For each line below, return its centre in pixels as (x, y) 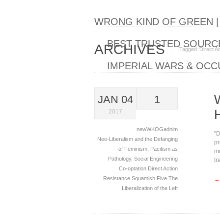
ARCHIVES (130, 49)
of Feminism (133, 149)
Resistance (117, 178)
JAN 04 (115, 99)
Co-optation (133, 168)
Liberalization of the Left (150, 188)
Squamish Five (150, 178)
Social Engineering (156, 159)
